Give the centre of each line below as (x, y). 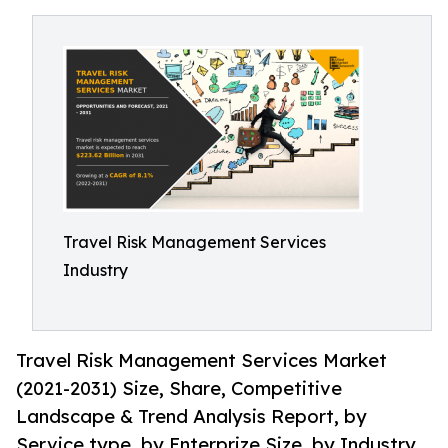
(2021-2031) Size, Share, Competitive (179, 388)
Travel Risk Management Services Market (201, 360)
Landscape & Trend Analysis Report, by (191, 416)
